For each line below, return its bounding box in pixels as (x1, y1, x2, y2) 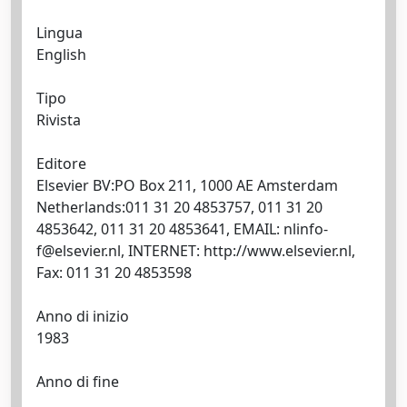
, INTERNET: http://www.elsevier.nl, (121, 241, 355, 261)
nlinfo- (283, 219, 328, 239)
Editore (36, 154, 86, 174)
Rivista (36, 110, 81, 130)
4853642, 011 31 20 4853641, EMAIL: (36, 219, 283, 239)
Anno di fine (36, 372, 119, 392)
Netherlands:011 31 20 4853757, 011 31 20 (36, 197, 323, 217)
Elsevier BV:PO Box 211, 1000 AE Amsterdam (36, 175, 338, 195)
